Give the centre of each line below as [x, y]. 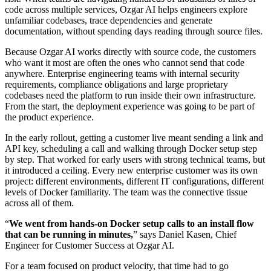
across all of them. [39, 203]
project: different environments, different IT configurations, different [134, 181]
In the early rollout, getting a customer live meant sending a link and [134, 137]
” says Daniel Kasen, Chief [185, 234]
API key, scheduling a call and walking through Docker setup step [131, 148]
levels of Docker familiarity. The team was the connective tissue [126, 192]
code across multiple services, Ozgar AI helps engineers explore [126, 9]
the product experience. [49, 117]
